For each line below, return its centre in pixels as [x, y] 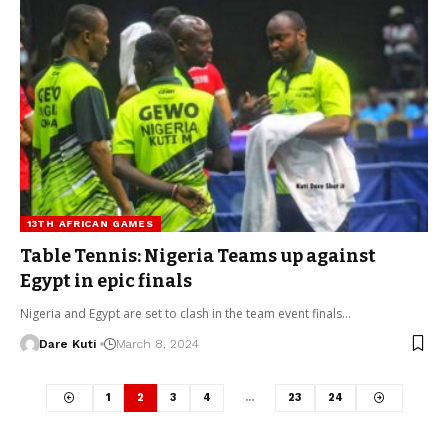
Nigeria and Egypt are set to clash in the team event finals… [185, 313]
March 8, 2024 [157, 343]
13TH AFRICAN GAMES [90, 223]
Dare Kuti [67, 343]
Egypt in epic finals [106, 280]
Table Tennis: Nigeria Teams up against [198, 255]
